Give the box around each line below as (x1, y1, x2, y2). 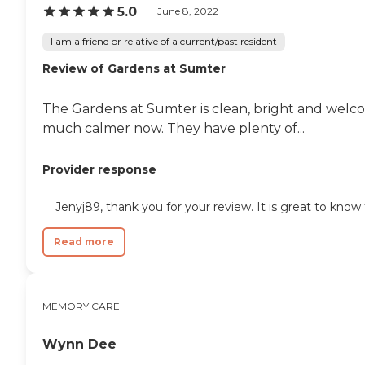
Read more (54, 235, 114, 248)
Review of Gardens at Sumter (42, 60, 226, 76)
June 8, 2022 (157, 5, 218, 18)
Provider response (42, 161, 156, 177)
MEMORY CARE (42, 299, 120, 312)
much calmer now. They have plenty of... (42, 120, 305, 136)
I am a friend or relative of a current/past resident (51, 34, 277, 47)
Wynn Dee (42, 336, 117, 352)
